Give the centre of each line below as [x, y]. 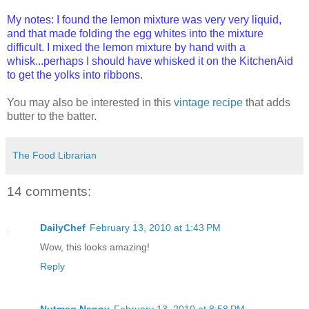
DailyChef [63, 227]
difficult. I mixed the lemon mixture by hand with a [126, 48]
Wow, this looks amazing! [95, 247]
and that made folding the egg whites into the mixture [135, 34]
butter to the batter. [52, 117]
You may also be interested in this [90, 103]
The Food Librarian [54, 156]
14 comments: [49, 192]
